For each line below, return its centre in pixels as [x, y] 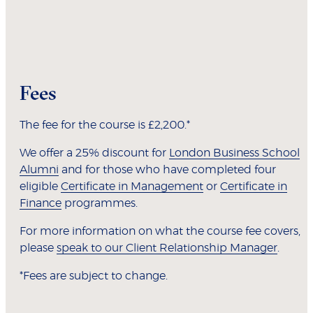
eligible [40, 186]
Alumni [39, 169]
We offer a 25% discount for [94, 153]
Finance [41, 203]
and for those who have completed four [167, 169]
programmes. [100, 203]
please [38, 248]
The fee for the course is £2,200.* [105, 125]
